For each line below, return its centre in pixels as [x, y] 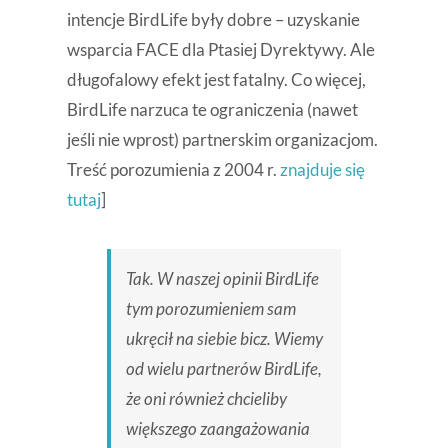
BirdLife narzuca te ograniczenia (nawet [212, 110]
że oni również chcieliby [206, 399]
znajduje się [322, 170]
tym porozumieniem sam [210, 309]
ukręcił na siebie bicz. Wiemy [224, 339]
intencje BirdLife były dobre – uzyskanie [213, 20]
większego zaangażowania [217, 429]
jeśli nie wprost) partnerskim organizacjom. [222, 140]
